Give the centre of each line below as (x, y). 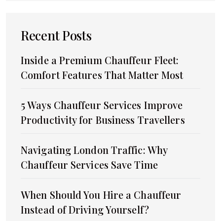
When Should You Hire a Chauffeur (101, 194)
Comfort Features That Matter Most (102, 74)
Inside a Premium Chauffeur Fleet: (100, 60)
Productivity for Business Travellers (103, 119)
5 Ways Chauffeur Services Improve (102, 105)
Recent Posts (56, 35)
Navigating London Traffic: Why (94, 149)
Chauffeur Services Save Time (89, 164)
